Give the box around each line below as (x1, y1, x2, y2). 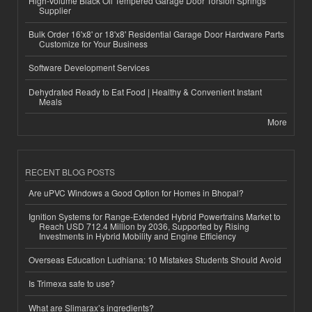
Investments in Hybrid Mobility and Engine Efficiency (39, 229, 236, 242)
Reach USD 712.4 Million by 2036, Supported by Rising (39, 219, 249, 232)
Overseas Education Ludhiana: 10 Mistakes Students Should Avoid (29, 253, 281, 266)
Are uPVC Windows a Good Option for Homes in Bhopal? (29, 186, 244, 198)
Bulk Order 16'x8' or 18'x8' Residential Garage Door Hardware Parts (29, 28, 284, 40)
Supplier (39, 4, 71, 17)
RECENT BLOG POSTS (25, 166, 115, 178)
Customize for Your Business (39, 38, 148, 50)
